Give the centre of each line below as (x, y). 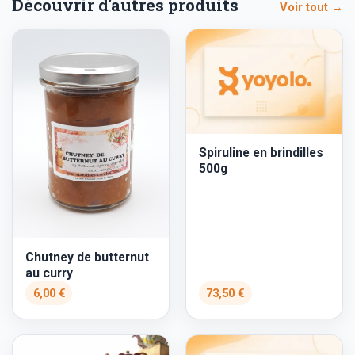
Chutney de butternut (87, 257)
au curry (49, 273)
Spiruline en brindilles (261, 153)
